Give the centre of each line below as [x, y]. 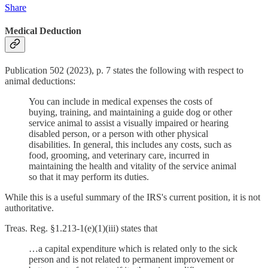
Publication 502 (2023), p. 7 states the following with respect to [124, 71]
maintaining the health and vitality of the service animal [133, 166]
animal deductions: [40, 81]
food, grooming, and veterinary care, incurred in [119, 156]
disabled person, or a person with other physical [118, 134]
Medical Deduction [43, 31]
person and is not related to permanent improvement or [131, 260]
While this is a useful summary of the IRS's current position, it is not [133, 197]
